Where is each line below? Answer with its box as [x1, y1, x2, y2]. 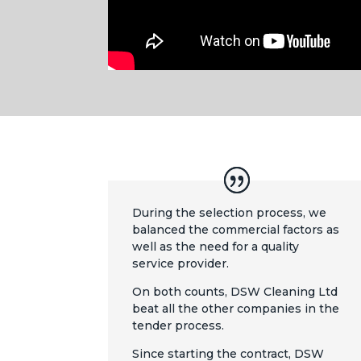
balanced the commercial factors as [132, 222, 340, 238]
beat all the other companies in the [132, 301, 340, 317]
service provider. [132, 256, 230, 272]
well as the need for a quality [132, 239, 300, 255]
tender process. [132, 318, 225, 334]
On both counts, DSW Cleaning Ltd [132, 284, 338, 300]
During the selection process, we [132, 205, 327, 221]
